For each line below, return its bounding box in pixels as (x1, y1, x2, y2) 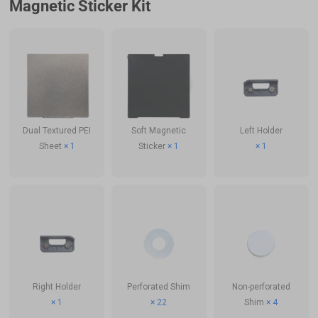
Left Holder (239, 125, 283, 136)
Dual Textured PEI (23, 125, 92, 136)
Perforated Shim (127, 281, 191, 292)
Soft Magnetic (131, 125, 187, 136)
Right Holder (33, 281, 82, 292)
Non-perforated (231, 281, 290, 292)
